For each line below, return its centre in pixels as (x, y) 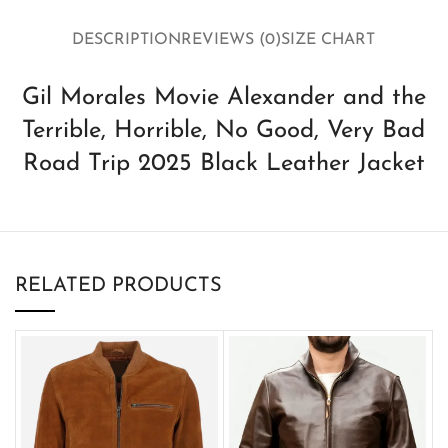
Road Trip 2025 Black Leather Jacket (223, 163)
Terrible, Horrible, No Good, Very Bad (224, 130)
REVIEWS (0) (231, 40)
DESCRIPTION (127, 40)
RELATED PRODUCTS (118, 285)
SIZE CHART (328, 40)
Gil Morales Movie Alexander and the (223, 97)
